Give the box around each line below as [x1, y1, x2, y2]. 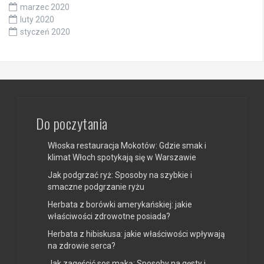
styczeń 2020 [20, 27, 70, 37]
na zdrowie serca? [48, 240, 115, 250]
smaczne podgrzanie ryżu [48, 181, 144, 192]
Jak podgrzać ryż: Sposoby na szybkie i [48, 170, 192, 180]
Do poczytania [36, 112, 108, 134]
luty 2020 [20, 14, 54, 24]
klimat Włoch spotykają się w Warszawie [48, 152, 196, 162]
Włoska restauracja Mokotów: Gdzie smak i [48, 140, 206, 150]
